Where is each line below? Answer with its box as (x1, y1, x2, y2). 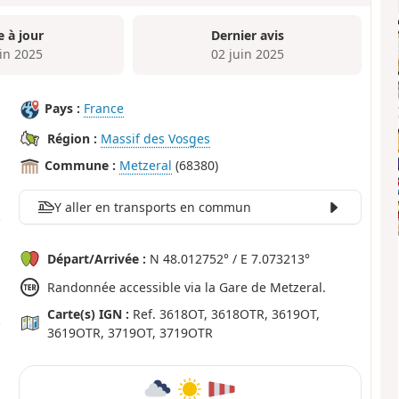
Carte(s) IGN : (47, 305, 130, 322)
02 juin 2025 (210, 45, 284, 63)
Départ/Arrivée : (47, 249, 147, 267)
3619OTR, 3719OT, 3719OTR (47, 323, 214, 341)
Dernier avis (210, 27, 284, 45)
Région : (47, 129, 98, 147)
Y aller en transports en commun (53, 198, 251, 216)
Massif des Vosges (101, 129, 211, 147)
